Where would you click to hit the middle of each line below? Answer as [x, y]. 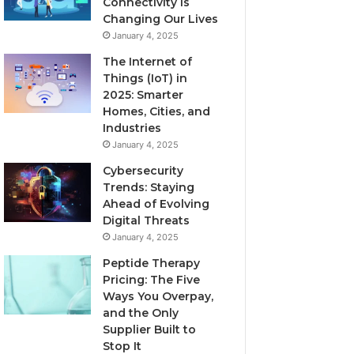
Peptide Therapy [152, 263]
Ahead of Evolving [156, 204]
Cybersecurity [143, 171]
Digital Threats [147, 220]
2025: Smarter [143, 95]
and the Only [141, 313]
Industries [132, 128]
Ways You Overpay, [158, 296]
